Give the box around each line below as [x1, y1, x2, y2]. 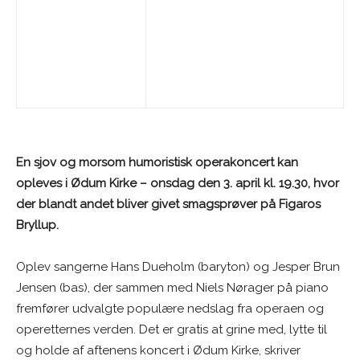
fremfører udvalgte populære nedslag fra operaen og [16, 301, 324, 316]
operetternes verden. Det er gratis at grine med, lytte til [16, 321, 327, 337]
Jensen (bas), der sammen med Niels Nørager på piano [16, 280, 329, 295]
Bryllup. [16, 217, 59, 232]
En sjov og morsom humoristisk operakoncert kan [16, 154, 298, 170]
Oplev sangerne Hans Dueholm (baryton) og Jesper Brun [16, 259, 340, 274]
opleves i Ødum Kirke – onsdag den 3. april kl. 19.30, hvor [16, 175, 339, 190]
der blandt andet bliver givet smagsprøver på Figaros [16, 196, 321, 211]
